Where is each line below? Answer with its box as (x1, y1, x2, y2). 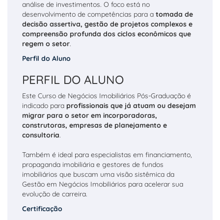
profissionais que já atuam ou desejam (66, 101, 196, 110)
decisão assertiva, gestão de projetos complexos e (22, 20, 192, 28)
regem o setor (22, 39, 70, 48)
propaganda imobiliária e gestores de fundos (22, 160, 164, 169)
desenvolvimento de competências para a (22, 10, 156, 19)
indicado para (22, 101, 66, 110)
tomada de (156, 10, 193, 19)
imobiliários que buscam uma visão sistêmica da (22, 170, 174, 179)
